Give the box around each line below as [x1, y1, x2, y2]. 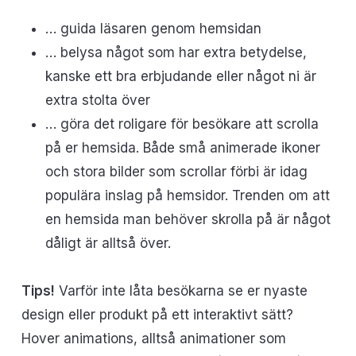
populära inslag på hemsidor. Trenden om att [44, 188, 330, 203]
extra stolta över [44, 92, 150, 108]
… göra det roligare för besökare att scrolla [44, 116, 319, 132]
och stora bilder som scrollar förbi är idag [44, 164, 308, 180]
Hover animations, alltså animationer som [21, 331, 286, 346]
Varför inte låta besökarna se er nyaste [54, 283, 308, 299]
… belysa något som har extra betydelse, [44, 44, 307, 60]
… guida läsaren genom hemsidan [44, 21, 261, 37]
